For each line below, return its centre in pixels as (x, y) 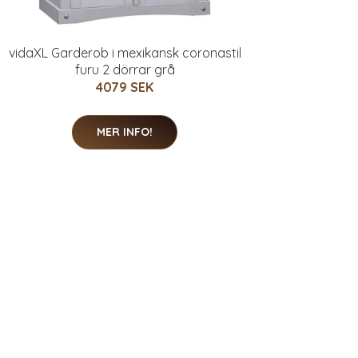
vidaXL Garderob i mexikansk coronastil (125, 53)
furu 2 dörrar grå (125, 70)
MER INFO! (125, 132)
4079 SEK (125, 87)
